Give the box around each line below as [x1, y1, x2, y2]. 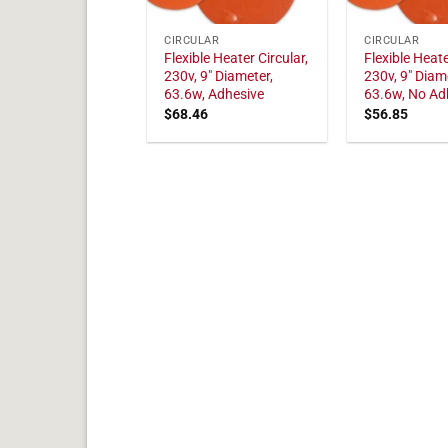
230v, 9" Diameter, [164, 68, 274, 86]
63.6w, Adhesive [164, 86, 265, 104]
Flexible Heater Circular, [164, 50, 309, 68]
